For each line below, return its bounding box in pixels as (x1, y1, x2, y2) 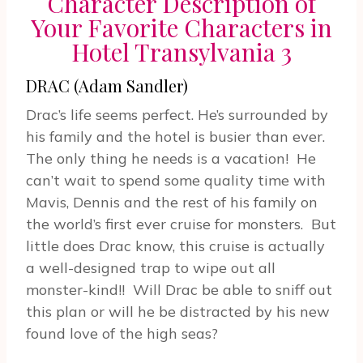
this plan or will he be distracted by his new (26, 302, 330, 322)
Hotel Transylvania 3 (71, 36, 292, 69)
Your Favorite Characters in (31, 11, 332, 45)
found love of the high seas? (26, 324, 218, 344)
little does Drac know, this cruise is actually (26, 237, 325, 256)
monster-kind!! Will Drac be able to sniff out (26, 280, 332, 300)
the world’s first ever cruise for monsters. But (26, 215, 336, 234)
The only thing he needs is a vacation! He (26, 149, 316, 169)
